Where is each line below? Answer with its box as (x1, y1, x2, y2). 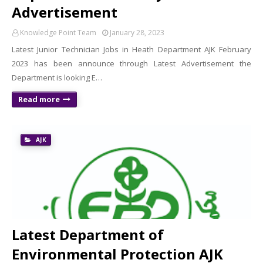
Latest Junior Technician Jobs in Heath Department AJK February (12, 44, 251, 55)
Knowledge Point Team (20, 28, 96, 38)
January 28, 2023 (110, 28, 164, 38)
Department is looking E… (12, 72, 102, 83)
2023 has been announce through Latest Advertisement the (12, 58, 251, 69)
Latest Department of (12, 225, 164, 244)
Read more (18, 94, 60, 104)
